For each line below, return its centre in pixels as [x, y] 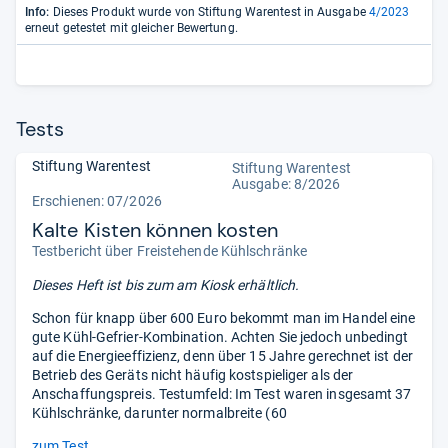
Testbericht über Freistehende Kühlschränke [170, 251]
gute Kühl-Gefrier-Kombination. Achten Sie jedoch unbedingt [220, 337]
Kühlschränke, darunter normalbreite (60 [159, 413]
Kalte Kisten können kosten [155, 230]
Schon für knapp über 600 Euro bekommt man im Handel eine [224, 318]
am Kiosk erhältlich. [238, 285]
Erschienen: [70, 201]
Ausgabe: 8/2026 [286, 184]
